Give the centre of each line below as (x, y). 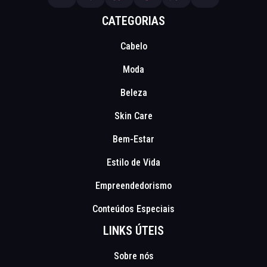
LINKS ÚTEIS (133, 230)
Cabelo (133, 46)
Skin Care (133, 116)
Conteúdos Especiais (133, 209)
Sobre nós (133, 256)
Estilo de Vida (133, 162)
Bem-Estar (133, 139)
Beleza (133, 92)
